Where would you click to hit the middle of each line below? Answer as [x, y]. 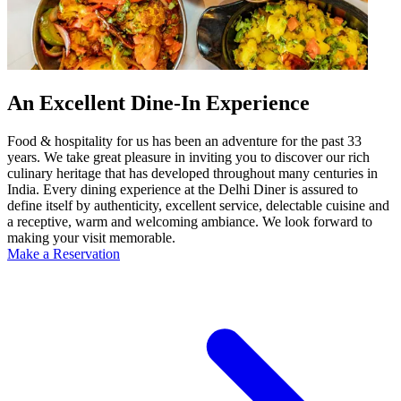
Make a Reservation [64, 254]
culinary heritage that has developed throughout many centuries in [192, 174]
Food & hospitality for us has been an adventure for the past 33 [184, 141]
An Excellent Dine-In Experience [158, 103]
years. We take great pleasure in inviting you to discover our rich [188, 158]
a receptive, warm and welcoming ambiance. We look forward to [190, 222]
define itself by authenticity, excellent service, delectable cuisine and [198, 206]
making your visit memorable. [91, 238]
